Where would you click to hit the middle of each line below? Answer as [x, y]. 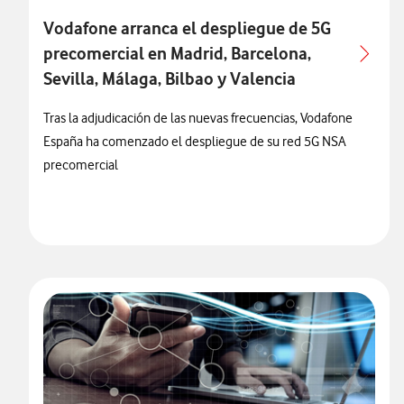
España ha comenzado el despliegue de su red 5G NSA [195, 142]
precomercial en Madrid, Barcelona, [177, 54]
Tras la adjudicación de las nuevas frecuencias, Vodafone [198, 118]
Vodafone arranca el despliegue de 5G [187, 28]
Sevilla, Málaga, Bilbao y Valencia [170, 79]
